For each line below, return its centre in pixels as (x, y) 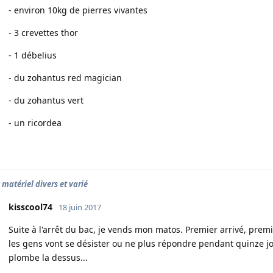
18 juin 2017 (80, 207)
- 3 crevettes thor (43, 33)
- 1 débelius (33, 55)
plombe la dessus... (48, 257)
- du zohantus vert (46, 100)
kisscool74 (30, 207)
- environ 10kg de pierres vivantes (78, 10)
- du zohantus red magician (65, 78)
